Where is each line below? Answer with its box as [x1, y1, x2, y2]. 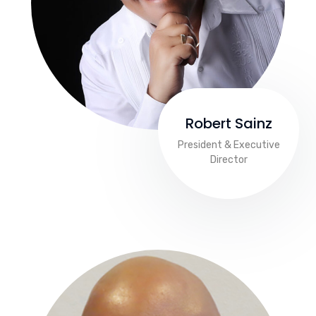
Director [209, 154, 248, 166]
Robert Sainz [185, 114, 272, 134]
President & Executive [177, 139, 280, 152]
